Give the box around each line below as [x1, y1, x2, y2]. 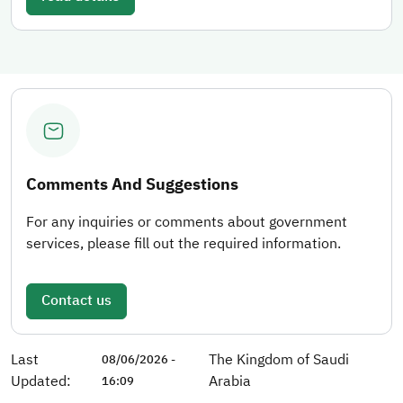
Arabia [208, 371, 251, 393]
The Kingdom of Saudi [208, 349, 349, 372]
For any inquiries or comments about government [26, 211, 347, 234]
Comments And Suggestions [26, 172, 238, 197]
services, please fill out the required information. [26, 233, 341, 255]
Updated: [11, 371, 71, 393]
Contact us [41, 290, 112, 312]
